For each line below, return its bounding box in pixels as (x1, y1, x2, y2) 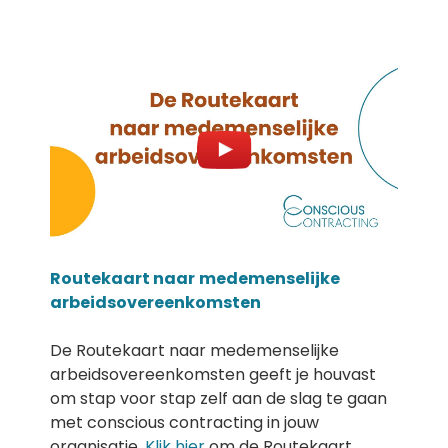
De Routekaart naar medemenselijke (50, 339, 339, 362)
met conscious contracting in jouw (50, 411, 319, 434)
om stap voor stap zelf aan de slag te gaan (50, 387, 387, 410)
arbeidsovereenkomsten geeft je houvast (50, 363, 376, 386)
